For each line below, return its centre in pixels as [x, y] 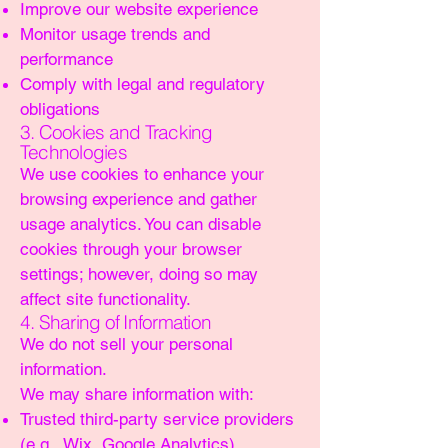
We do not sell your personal [126, 344]
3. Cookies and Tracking [116, 132]
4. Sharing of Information [115, 322]
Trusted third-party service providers [157, 419]
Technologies [73, 152]
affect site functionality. [105, 299]
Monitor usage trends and [115, 34]
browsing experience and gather [138, 199]
